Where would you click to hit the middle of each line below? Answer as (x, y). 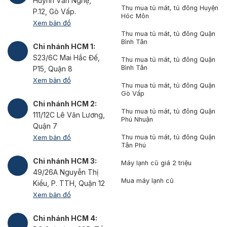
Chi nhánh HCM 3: (65, 161)
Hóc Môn (135, 16)
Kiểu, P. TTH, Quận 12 (69, 183)
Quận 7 (45, 126)
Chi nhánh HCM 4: (65, 218)
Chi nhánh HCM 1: (64, 46)
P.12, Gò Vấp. (54, 11)
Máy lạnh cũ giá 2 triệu (156, 163)
